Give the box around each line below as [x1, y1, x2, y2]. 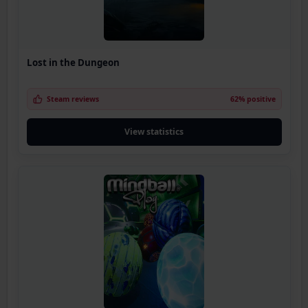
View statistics [124, 126, 184, 138]
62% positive [230, 94, 276, 104]
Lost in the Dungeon [26, 56, 120, 69]
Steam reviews [46, 94, 99, 104]
